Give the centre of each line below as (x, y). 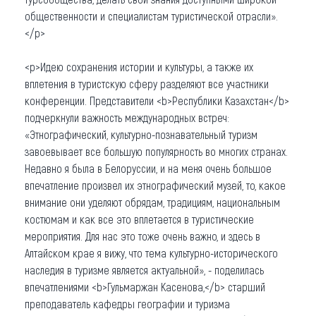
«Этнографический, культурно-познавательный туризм (141, 134)
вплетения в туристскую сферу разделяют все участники (147, 83)
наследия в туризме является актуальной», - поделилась (144, 269)
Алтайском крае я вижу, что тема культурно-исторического (151, 253)
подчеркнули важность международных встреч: (127, 117)
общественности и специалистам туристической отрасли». (151, 16)
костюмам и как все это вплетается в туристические (139, 219)
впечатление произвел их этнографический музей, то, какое (155, 185)
